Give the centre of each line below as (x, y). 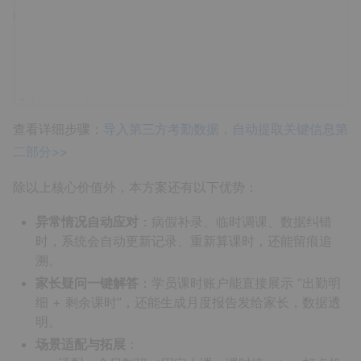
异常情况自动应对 (87, 221)
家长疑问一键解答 (87, 282)
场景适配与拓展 (81, 344)
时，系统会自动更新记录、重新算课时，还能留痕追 (184, 241)
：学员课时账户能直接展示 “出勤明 (240, 282)
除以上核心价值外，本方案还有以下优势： (135, 187)
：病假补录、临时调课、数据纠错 (235, 221)
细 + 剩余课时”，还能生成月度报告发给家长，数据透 (188, 302)
